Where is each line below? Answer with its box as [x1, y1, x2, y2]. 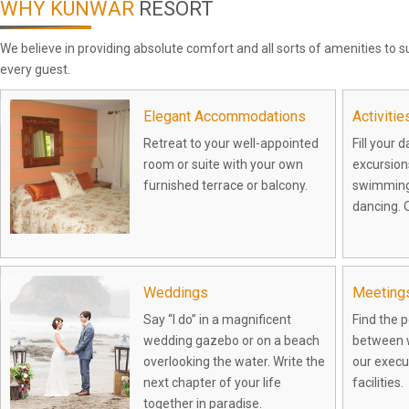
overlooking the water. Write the [143, 353, 326, 369]
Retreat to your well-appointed [143, 136, 320, 151]
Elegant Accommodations [143, 108, 307, 125]
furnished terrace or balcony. [143, 178, 309, 193]
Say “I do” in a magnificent [143, 311, 292, 327]
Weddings [143, 283, 209, 301]
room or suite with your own [143, 157, 304, 172]
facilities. [352, 374, 404, 390]
